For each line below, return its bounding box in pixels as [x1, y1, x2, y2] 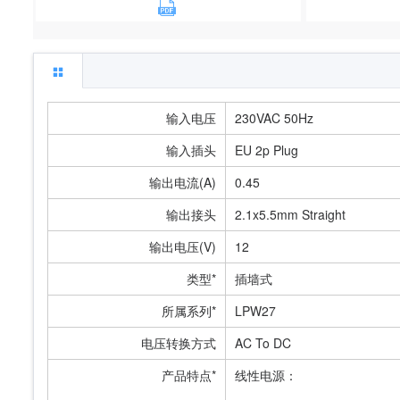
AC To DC [235, 334, 292, 352]
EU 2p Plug [235, 141, 299, 159]
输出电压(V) [149, 237, 217, 255]
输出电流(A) [149, 173, 217, 191]
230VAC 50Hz [235, 109, 314, 127]
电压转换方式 [141, 334, 217, 352]
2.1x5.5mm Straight [235, 205, 346, 223]
